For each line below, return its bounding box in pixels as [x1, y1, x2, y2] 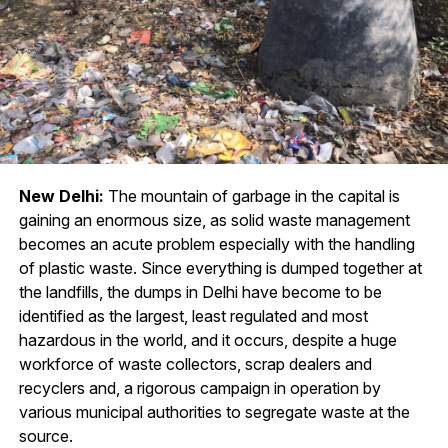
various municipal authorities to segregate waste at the [18, 402, 410, 422]
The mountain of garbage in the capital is [103, 186, 400, 206]
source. [18, 426, 73, 446]
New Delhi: [18, 186, 104, 206]
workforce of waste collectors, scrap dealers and [18, 354, 372, 374]
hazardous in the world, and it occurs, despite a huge [18, 330, 397, 350]
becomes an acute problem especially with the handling [18, 234, 415, 254]
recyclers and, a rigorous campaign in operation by [18, 378, 381, 398]
